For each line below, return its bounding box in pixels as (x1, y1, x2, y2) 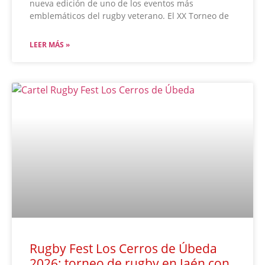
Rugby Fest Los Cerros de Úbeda (30, 240, 217, 257)
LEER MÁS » (30, 40, 70, 50)
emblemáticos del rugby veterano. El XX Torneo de (30, 10, 229, 22)
